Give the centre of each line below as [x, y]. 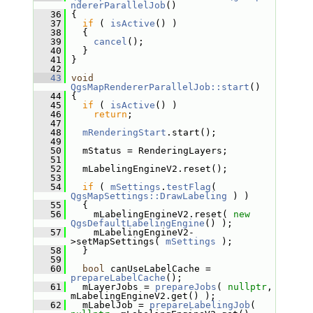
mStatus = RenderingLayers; [146, 151]
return [110, 114]
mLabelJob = [107, 305]
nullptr [247, 287]
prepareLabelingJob [199, 305]
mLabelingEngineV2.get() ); [143, 296]
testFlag [188, 187]
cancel [110, 42]
